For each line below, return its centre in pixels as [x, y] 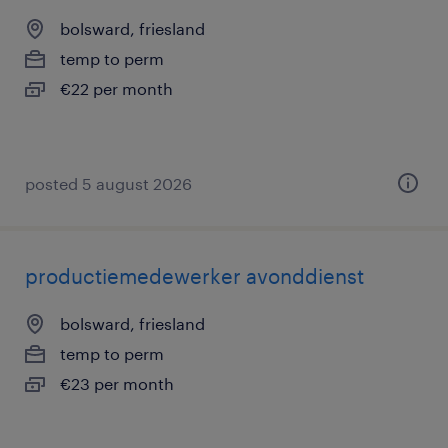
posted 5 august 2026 [108, 183]
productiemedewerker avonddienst [194, 276]
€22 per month [116, 88]
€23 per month [117, 383]
